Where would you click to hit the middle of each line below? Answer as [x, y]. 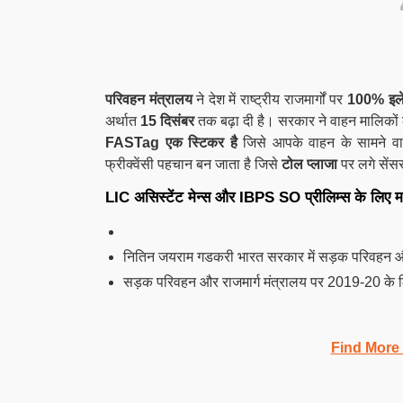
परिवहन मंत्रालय [149, 99]
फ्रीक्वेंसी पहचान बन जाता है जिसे [193, 164]
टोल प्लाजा [309, 164]
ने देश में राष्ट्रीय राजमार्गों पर [269, 99]
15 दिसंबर [169, 121]
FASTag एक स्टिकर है [171, 143]
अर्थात [123, 121]
